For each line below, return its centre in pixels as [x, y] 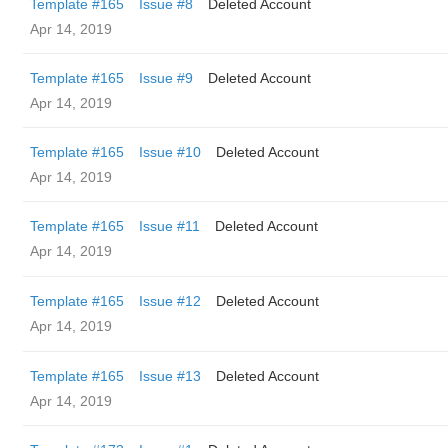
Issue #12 [170, 301]
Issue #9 [166, 78]
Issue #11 [169, 226]
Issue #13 [170, 376]
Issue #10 [170, 152]
